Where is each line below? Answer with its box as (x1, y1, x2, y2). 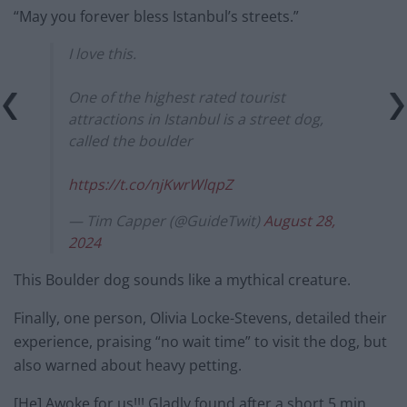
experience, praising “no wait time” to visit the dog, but (14, 332, 387, 352)
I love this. (68, 44, 136, 65)
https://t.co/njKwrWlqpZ (68, 174, 233, 195)
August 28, (263, 211, 335, 232)
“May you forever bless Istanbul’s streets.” (14, 6, 299, 27)
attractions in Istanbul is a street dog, (68, 109, 323, 130)
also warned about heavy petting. (14, 355, 242, 376)
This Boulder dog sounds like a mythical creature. (14, 270, 351, 291)
